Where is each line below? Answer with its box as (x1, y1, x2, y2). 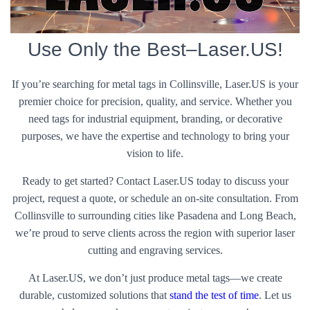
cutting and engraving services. (87, 244, 223, 256)
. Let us (258, 289, 291, 301)
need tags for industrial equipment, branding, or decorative (28, 112, 282, 125)
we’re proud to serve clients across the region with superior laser (15, 226, 295, 239)
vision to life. (127, 147, 183, 159)
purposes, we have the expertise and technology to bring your (21, 129, 289, 142)
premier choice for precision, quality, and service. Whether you (18, 95, 292, 107)
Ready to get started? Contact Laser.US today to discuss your (21, 174, 289, 187)
